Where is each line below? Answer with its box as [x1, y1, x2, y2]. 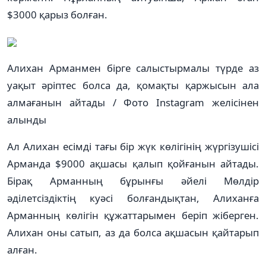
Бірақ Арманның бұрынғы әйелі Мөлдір [7, 173, 259, 188]
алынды [7, 112, 46, 126]
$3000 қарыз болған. [7, 7, 107, 21]
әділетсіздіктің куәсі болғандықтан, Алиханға [7, 191, 259, 205]
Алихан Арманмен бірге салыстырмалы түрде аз [7, 61, 259, 75]
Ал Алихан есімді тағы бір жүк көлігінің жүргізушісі [7, 139, 259, 153]
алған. [7, 242, 37, 256]
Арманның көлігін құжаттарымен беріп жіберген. [7, 208, 259, 222]
